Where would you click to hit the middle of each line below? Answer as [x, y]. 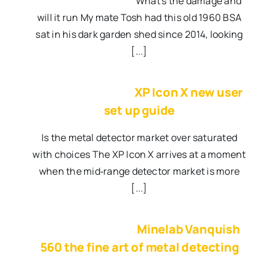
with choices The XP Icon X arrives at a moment [139, 155]
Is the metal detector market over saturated [139, 138]
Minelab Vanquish [189, 229]
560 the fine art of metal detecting [139, 247]
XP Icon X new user [189, 92]
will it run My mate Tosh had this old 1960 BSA [139, 18]
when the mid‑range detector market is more [139, 171]
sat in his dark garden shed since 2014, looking [139, 35]
